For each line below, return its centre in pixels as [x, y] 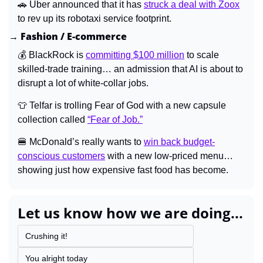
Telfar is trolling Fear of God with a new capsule [127, 105]
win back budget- [179, 141]
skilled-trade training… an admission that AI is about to [130, 69]
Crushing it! [46, 236]
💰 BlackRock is [52, 55]
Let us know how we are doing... [130, 213]
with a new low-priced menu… [169, 156]
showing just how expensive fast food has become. [123, 170]
